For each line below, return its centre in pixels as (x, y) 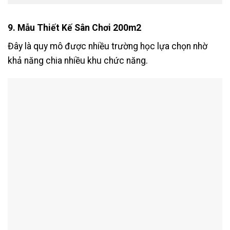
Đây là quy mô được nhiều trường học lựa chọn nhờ (108, 46)
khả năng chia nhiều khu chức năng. (78, 60)
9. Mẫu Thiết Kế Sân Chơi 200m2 (74, 27)
